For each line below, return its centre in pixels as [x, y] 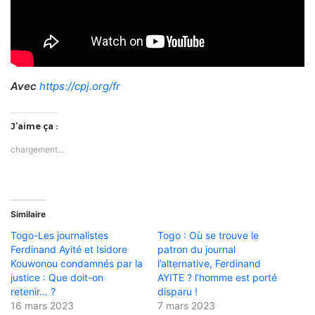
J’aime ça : [34, 126]
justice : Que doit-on [57, 277]
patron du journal [197, 249]
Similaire [28, 214]
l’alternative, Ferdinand [209, 263]
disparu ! [178, 291]
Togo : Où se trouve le [208, 235]
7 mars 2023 [186, 305]
